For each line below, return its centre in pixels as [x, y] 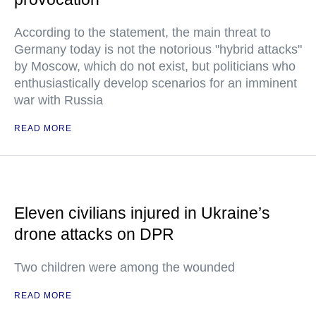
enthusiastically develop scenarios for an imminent [156, 83]
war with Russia [59, 100]
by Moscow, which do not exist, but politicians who [155, 66]
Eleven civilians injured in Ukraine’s [142, 213]
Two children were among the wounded [124, 267]
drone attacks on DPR [94, 234]
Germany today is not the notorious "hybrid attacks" [158, 49]
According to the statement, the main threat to [142, 32]
